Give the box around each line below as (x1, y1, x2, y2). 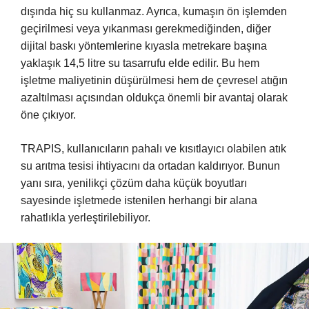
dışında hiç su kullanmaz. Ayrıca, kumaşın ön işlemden (21, 6, 287, 18)
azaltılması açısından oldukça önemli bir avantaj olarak (21, 92, 288, 104)
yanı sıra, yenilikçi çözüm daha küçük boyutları (21, 177, 247, 190)
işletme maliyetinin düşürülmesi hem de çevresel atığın (21, 74, 288, 87)
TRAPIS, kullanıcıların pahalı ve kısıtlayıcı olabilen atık (21, 143, 286, 155)
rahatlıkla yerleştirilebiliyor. (21, 212, 150, 224)
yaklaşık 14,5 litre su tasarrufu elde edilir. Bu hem (21, 57, 259, 70)
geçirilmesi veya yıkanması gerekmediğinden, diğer (21, 23, 271, 35)
